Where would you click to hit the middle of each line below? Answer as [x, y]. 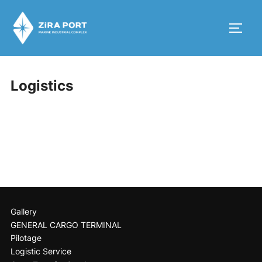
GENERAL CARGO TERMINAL [66, 225]
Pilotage [26, 238]
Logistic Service [41, 251]
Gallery [23, 211]
